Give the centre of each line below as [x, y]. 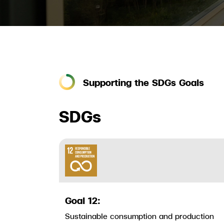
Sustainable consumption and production [139, 216]
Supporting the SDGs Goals [143, 82]
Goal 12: [83, 200]
